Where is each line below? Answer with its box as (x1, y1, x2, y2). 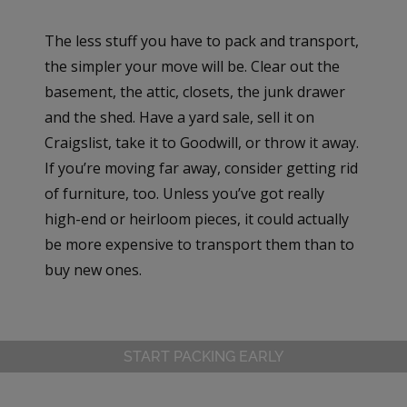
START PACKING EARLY (124, 347, 283, 365)
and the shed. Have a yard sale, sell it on (45, 106, 315, 127)
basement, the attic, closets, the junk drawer (45, 81, 346, 102)
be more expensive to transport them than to (45, 233, 355, 254)
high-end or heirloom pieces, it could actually (45, 208, 350, 229)
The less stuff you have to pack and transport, (45, 30, 360, 51)
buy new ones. (45, 259, 143, 280)
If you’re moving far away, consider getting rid (45, 157, 359, 178)
